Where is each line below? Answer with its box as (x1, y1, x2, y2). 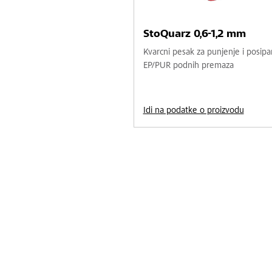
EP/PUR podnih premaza (143, 61, 234, 70)
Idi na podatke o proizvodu (143, 106, 244, 115)
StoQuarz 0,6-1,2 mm (143, 29, 246, 40)
